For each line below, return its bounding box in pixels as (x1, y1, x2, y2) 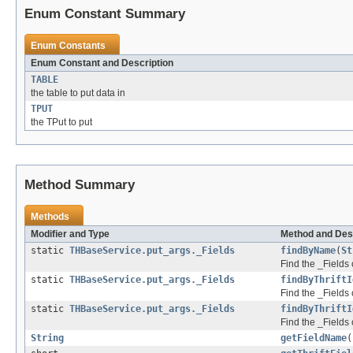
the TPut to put (31, 117, 92, 128)
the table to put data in (31, 87, 125, 99)
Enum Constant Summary (24, 6, 185, 22)
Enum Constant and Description (31, 58, 173, 69)
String (31, 333, 64, 344)
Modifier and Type (31, 229, 110, 240)
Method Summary (24, 177, 135, 193)
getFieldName (281, 333, 347, 344)
